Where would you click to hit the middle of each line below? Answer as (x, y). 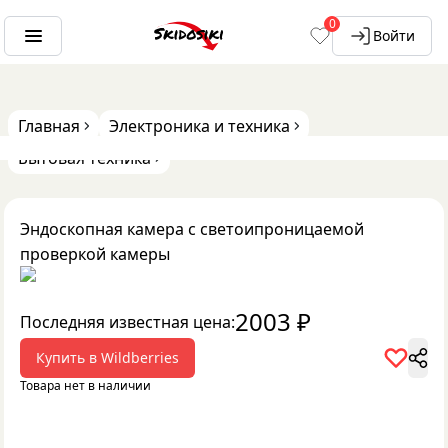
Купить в (68, 357)
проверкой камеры (95, 254)
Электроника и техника (199, 126)
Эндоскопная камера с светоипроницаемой (192, 229)
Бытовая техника (84, 158)
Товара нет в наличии (85, 385)
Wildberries (140, 357)
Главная (49, 126)
